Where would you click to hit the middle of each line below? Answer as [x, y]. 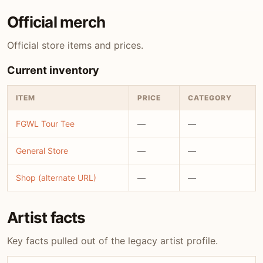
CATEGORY [210, 98]
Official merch [56, 22]
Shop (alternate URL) [56, 178]
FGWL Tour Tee [45, 124]
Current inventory [53, 70]
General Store [42, 151]
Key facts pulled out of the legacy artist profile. [112, 241]
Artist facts [46, 218]
